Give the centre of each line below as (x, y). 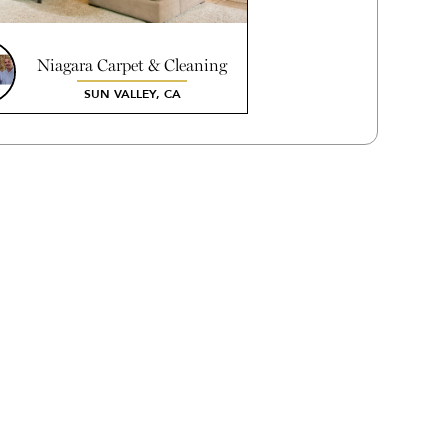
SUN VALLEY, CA (132, 94)
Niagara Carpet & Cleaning (132, 65)
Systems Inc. (132, 85)
